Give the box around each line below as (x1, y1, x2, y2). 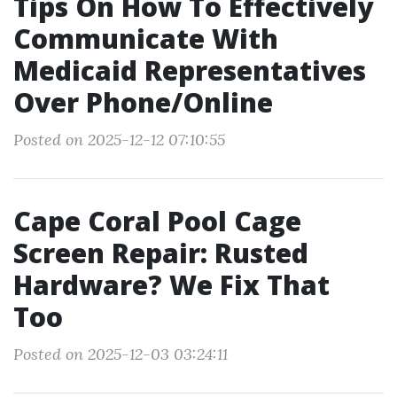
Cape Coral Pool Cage (13, 203, 301, 239)
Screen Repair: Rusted (13, 235, 308, 271)
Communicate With (13, 20, 278, 57)
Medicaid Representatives (13, 52, 366, 89)
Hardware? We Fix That (13, 267, 330, 303)
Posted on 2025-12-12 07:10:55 (13, 129, 225, 150)
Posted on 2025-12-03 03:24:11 (13, 344, 228, 364)
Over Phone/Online (13, 84, 273, 121)
